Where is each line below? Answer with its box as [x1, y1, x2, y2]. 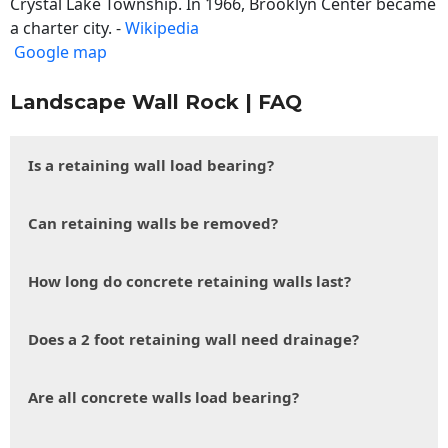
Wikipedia [125, 17, 199, 40]
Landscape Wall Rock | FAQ [10, 90, 302, 115]
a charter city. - [10, 17, 125, 40]
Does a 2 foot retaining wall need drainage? [28, 329, 359, 350]
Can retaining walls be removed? [28, 213, 278, 234]
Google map [14, 41, 107, 64]
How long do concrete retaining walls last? [28, 271, 351, 292]
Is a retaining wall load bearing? [28, 155, 274, 176]
